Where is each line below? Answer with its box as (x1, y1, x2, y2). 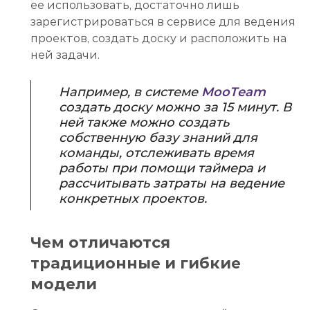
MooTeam (201, 84, 266, 100)
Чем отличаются (30, 232, 170, 252)
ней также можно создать (59, 114, 229, 130)
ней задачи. (30, 48, 100, 62)
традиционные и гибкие (30, 253, 241, 273)
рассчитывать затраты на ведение (59, 175, 284, 191)
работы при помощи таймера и (59, 160, 265, 176)
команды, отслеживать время (59, 145, 254, 161)
